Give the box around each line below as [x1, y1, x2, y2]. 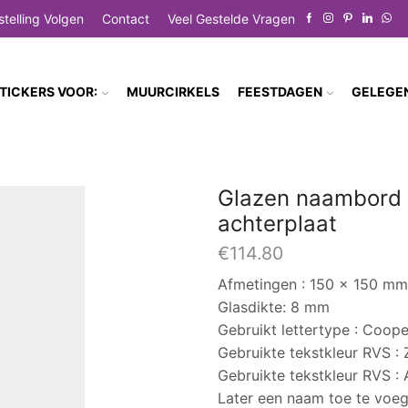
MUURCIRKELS [127, 84, 219, 100]
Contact [102, 10, 150, 26]
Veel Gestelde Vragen [168, 10, 296, 26]
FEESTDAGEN [238, 84, 322, 100]
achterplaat [218, 209, 337, 237]
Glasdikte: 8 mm [218, 297, 330, 316]
